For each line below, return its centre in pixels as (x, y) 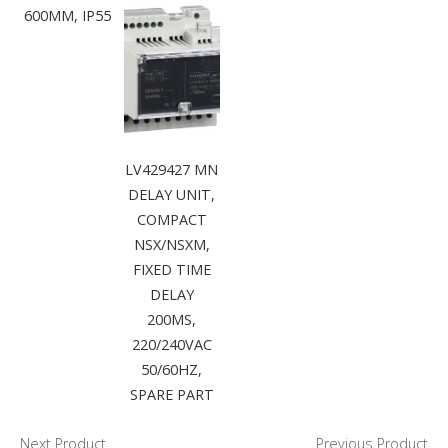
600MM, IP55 (68, 16)
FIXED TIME (171, 270)
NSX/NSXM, (171, 245)
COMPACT (171, 220)
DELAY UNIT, (172, 195)
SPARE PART (171, 395)
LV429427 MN (172, 170)
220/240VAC (171, 345)
